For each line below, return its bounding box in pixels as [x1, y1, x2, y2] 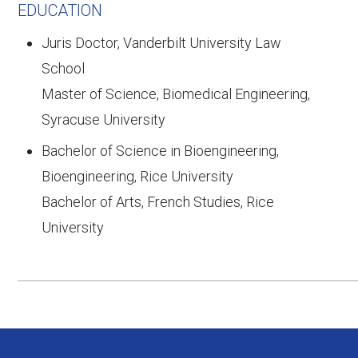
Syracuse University [42, 111, 166, 129]
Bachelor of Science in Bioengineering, [42, 142, 280, 160]
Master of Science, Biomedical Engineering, [42, 86, 311, 103]
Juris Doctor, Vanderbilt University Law [42, 34, 282, 52]
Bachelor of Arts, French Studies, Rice [42, 193, 275, 211]
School [42, 60, 86, 78]
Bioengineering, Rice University [42, 168, 234, 185]
